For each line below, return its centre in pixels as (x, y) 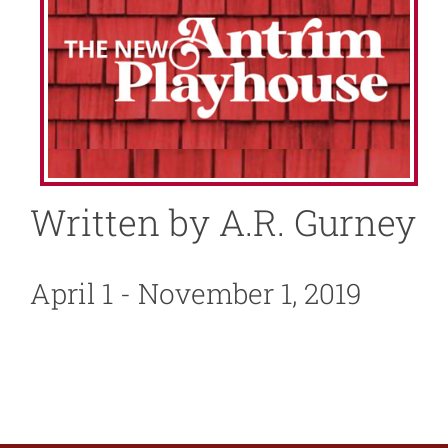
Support (82, 178)
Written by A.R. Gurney (223, 222)
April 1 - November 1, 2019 (196, 294)
